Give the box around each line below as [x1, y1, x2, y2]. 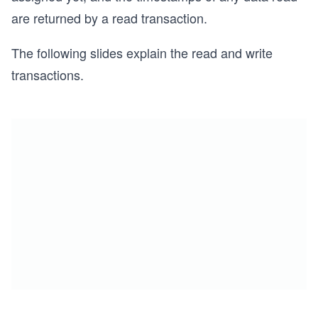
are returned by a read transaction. [11, 9, 207, 27]
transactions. [11, 65, 84, 84]
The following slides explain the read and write [11, 43, 273, 62]
